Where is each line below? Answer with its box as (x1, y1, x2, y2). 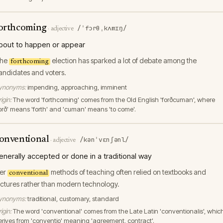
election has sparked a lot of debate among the (50, 56, 197, 65)
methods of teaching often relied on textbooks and (49, 168, 206, 176)
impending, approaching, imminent (27, 83, 127, 91)
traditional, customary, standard (27, 195, 119, 203)
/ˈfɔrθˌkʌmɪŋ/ (77, 24, 127, 32)
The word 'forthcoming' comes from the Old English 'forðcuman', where (13, 96, 215, 104)
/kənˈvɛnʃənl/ (79, 135, 129, 144)
